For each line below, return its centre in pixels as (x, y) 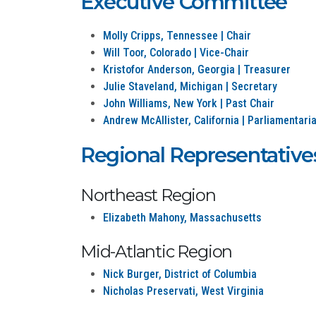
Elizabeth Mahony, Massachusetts (182, 218)
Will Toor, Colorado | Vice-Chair (176, 53)
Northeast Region (148, 195)
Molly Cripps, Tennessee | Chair (177, 36)
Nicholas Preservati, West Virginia (183, 291)
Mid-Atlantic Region (157, 251)
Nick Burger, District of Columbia (180, 274)
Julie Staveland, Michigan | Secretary (190, 86)
